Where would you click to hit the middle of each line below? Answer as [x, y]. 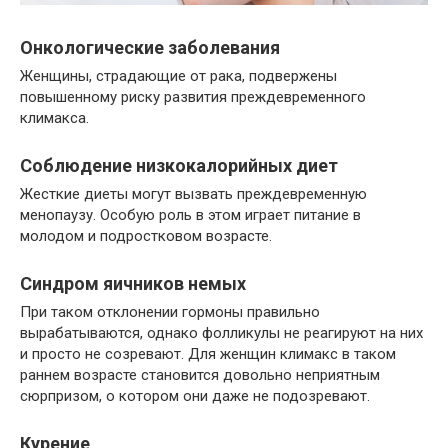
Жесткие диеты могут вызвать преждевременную [193, 194]
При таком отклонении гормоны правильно [170, 312]
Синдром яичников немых [133, 284]
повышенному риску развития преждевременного [193, 97]
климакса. [54, 118]
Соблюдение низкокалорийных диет [179, 166]
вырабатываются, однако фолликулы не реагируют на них [221, 333]
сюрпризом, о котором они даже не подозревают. [195, 396]
